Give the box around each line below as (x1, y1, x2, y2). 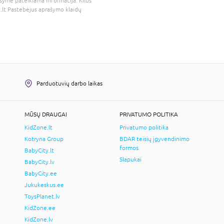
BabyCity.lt (24, 146, 54, 154)
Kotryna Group (24, 135, 63, 142)
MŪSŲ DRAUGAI (24, 110, 67, 118)
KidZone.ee (24, 204, 55, 211)
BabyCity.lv (24, 158, 54, 165)
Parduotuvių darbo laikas (36, 79, 102, 87)
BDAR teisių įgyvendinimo (119, 135, 189, 142)
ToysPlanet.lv (24, 192, 60, 200)
